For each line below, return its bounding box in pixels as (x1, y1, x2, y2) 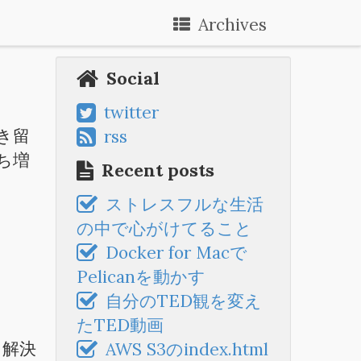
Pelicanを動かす (76, 266, 205, 288)
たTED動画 (76, 314, 164, 336)
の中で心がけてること (76, 218, 252, 239)
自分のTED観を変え (105, 290, 262, 312)
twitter (103, 102, 159, 123)
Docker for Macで (105, 242, 247, 263)
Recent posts (101, 159, 214, 181)
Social (106, 67, 160, 89)
